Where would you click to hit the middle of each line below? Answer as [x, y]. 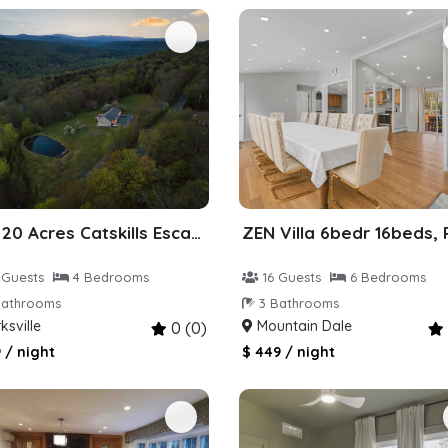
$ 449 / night [288, 351]
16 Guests [289, 276]
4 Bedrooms [109, 276]
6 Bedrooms [385, 276]
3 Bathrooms [296, 302]
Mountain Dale [302, 325]
